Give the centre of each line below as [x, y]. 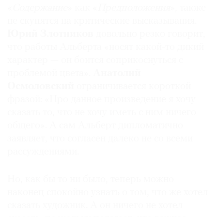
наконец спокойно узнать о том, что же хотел [108, 193]
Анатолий [117, 74]
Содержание [40, 8]
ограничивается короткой [132, 87]
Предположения [134, 8]
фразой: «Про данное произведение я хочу [101, 100]
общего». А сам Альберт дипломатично [95, 126]
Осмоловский [41, 87]
